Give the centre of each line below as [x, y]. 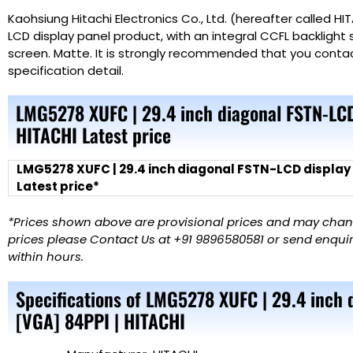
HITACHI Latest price [93, 134]
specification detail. [67, 70]
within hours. [46, 257]
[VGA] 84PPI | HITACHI [100, 321]
